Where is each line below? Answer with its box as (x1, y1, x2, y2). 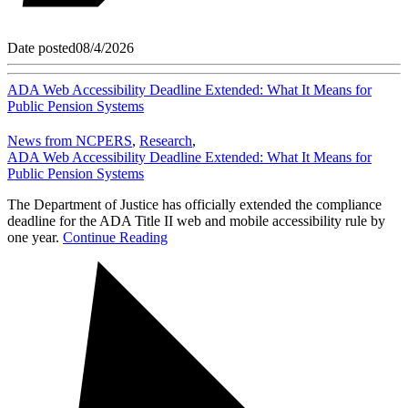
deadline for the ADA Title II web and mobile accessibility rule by (7, 212, 385, 229)
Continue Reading (63, 229, 168, 245)
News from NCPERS (7, 132, 132, 148)
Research (139, 132, 192, 148)
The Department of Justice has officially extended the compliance (7, 196, 382, 212)
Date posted (7, 39, 76, 56)
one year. (7, 229, 63, 245)
